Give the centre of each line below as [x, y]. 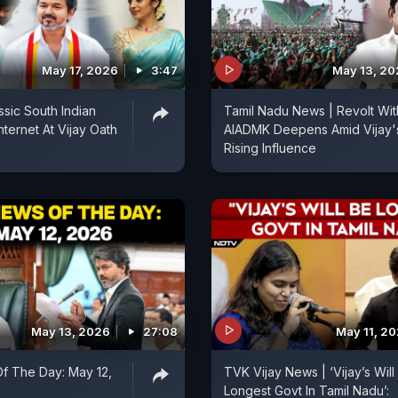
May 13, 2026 [71, 331]
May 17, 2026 [80, 71]
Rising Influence [270, 148]
